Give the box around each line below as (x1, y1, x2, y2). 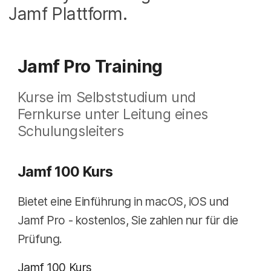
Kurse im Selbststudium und (17, 88, 196, 106)
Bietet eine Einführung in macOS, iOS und (17, 194, 229, 209)
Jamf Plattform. (8, 4, 128, 25)
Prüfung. (17, 231, 63, 246)
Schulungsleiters (17, 122, 124, 140)
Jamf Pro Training (17, 56, 163, 77)
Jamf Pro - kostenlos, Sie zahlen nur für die (17, 212, 238, 227)
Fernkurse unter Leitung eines (17, 105, 208, 123)
